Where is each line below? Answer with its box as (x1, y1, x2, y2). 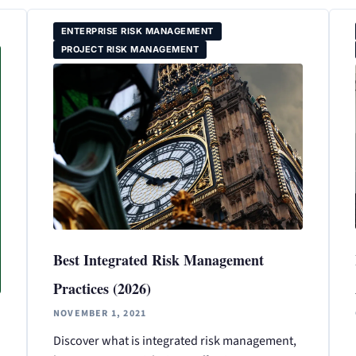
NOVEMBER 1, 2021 (52, 306, 147, 320)
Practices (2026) (52, 277, 151, 299)
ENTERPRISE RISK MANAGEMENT (60, 25, 214, 37)
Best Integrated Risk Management (52, 249, 264, 270)
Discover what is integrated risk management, (52, 331, 296, 350)
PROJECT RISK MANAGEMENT (60, 43, 199, 55)
